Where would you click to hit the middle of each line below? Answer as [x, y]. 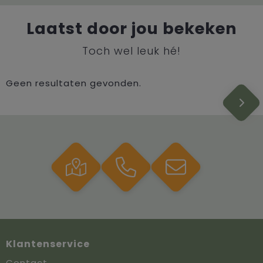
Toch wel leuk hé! [131, 51]
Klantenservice [48, 244]
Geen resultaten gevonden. [73, 83]
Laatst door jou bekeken [131, 29]
